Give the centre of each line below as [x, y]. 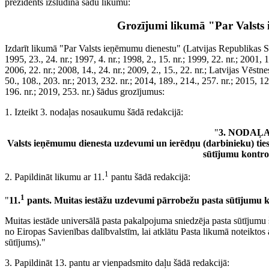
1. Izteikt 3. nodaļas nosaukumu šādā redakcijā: [94, 112]
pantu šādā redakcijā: [150, 177]
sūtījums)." [25, 243]
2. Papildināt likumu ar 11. [55, 177]
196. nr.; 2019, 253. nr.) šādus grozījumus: [85, 92]
